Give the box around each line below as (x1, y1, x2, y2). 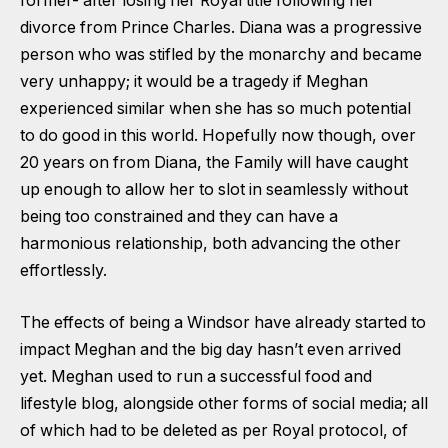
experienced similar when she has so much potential (20, 99, 411, 119)
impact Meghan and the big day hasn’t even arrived (20, 339, 401, 359)
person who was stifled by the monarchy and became (20, 45, 422, 65)
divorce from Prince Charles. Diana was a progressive (20, 18, 422, 38)
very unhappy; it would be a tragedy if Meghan (20, 72, 368, 92)
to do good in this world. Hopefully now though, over (20, 126, 416, 146)
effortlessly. (20, 261, 107, 281)
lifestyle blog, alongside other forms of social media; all (20, 393, 428, 413)
